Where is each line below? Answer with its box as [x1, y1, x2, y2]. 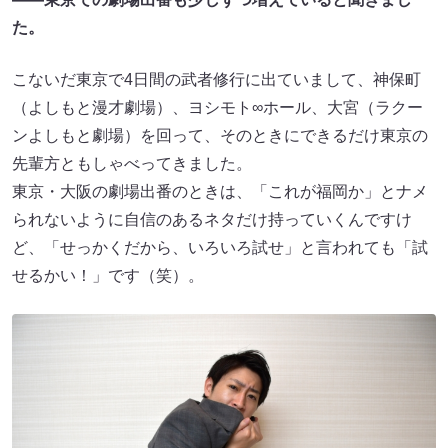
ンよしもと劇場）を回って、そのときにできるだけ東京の [12, 126, 428, 144]
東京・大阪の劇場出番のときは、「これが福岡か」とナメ [12, 182, 428, 200]
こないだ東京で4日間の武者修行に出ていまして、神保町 [12, 70, 421, 88]
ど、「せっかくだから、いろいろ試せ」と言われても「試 [12, 238, 428, 256]
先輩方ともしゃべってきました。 [12, 154, 252, 172]
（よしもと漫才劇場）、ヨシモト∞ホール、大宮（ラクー [12, 98, 423, 116]
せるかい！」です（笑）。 [12, 266, 204, 284]
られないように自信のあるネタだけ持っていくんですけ [12, 210, 412, 228]
